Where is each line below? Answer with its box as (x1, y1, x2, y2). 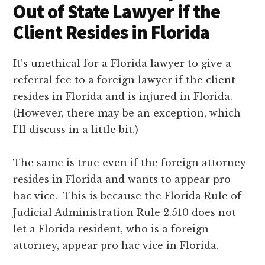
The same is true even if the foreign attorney (13, 156, 247, 169)
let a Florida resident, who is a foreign (13, 222, 209, 235)
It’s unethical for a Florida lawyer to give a (13, 57, 232, 69)
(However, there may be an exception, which (13, 106, 241, 119)
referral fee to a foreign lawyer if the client (13, 73, 236, 86)
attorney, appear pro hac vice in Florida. (13, 239, 219, 251)
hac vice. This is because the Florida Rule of (13, 189, 242, 202)
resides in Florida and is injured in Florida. (13, 90, 236, 102)
